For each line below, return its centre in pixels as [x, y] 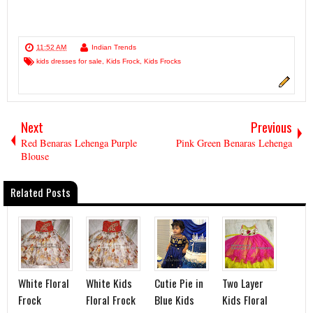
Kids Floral [245, 300]
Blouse [35, 156]
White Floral [44, 283]
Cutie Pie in [179, 283]
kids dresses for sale [69, 61]
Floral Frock [111, 300]
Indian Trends [114, 48]
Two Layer [243, 283]
